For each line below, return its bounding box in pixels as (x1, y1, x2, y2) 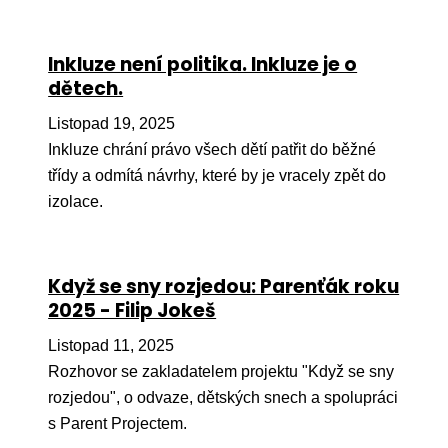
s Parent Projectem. (48, 415, 188, 433)
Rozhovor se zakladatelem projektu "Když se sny (48, 363, 395, 381)
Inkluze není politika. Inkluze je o (48, 51, 358, 79)
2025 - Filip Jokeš (48, 297, 217, 325)
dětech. (48, 75, 124, 103)
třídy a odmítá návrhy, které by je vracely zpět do (48, 167, 387, 185)
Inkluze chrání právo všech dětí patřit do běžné (48, 141, 377, 159)
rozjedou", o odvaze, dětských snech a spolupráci (48, 389, 399, 407)
